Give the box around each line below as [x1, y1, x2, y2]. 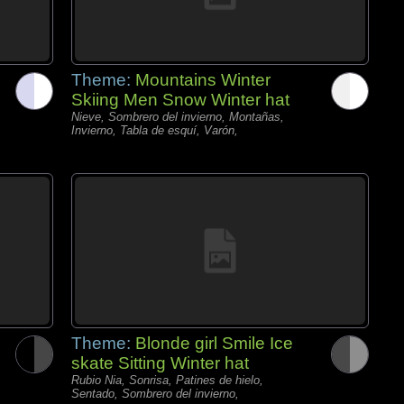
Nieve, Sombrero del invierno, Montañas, [71, 110, 284, 124]
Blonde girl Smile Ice [135, 334, 293, 353]
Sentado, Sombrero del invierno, [71, 387, 239, 400]
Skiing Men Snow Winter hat [71, 90, 289, 109]
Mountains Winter [135, 70, 271, 89]
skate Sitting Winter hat [71, 353, 249, 372]
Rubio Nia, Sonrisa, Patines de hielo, [71, 373, 263, 387]
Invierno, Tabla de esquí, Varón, [71, 124, 238, 137]
